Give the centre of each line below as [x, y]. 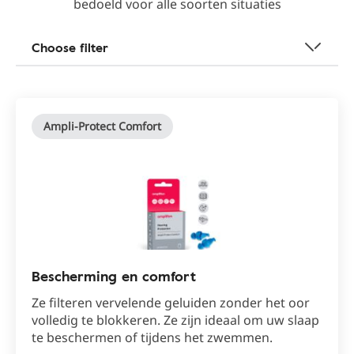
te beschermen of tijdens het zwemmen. [152, 337]
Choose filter [70, 47]
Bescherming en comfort [114, 276]
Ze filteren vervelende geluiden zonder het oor [171, 303]
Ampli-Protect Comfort [102, 126]
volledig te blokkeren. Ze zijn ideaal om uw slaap [175, 320]
